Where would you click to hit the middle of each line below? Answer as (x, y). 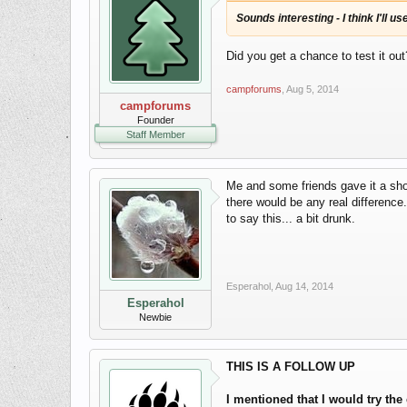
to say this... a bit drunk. (291, 218)
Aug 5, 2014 (313, 89)
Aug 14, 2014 (304, 286)
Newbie (155, 317)
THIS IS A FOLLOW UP (291, 367)
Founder (155, 120)
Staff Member (155, 134)
